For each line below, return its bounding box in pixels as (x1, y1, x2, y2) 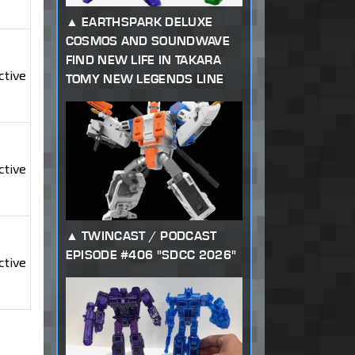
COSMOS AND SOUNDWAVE (65, 33, 230, 49)
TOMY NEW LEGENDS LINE (65, 71, 224, 87)
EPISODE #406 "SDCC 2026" (65, 247, 237, 263)
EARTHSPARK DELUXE (81, 14, 213, 30)
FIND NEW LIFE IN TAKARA (65, 52, 221, 68)
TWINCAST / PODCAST (81, 228, 217, 244)
